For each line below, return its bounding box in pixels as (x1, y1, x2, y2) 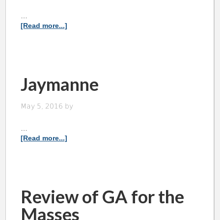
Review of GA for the (21, 186, 185, 208)
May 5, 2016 (21, 102, 63, 110)
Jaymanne (21, 73, 99, 95)
